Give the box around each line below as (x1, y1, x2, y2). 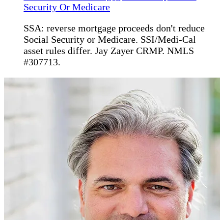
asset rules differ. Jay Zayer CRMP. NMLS (24, 45, 194, 56)
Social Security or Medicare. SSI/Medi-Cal (24, 34, 196, 45)
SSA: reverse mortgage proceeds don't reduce (24, 23, 205, 34)
